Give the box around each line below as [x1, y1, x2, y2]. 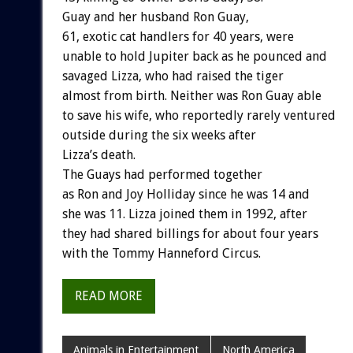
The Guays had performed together [61, 166, 262, 182]
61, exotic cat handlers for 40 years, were [61, 28, 294, 44]
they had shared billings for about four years [61, 225, 318, 241]
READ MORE [74, 288, 143, 304]
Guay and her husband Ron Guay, [61, 9, 249, 24]
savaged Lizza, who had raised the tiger [61, 68, 284, 84]
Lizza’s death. [61, 147, 136, 162]
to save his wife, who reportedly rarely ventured [61, 107, 336, 123]
